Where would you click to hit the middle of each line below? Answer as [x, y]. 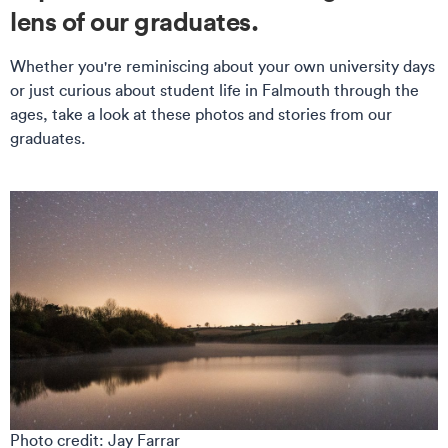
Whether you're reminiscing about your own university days [222, 66]
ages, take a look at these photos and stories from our [201, 114]
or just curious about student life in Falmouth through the [214, 90]
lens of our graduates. [137, 21]
